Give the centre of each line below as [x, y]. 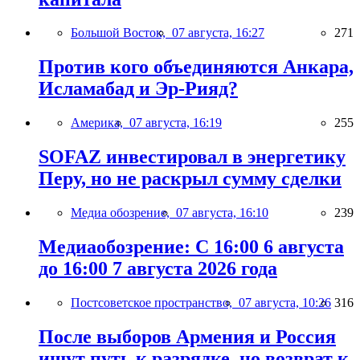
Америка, [100, 123]
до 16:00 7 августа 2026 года [158, 268]
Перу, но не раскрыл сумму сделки [190, 179]
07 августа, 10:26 [285, 302]
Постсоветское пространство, [155, 302]
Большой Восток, [121, 33]
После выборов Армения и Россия [187, 336]
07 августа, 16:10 [222, 213]
